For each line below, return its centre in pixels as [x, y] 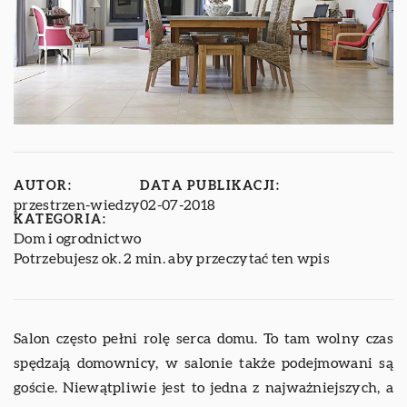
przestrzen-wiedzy [77, 206]
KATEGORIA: [60, 220]
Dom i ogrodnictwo [78, 239]
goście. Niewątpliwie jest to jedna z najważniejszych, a [203, 388]
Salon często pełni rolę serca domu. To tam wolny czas [203, 339]
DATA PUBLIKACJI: [210, 187]
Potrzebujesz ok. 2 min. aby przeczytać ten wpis [172, 259]
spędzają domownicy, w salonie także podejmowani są [203, 364]
